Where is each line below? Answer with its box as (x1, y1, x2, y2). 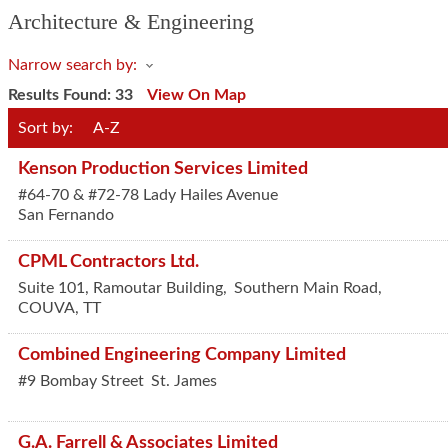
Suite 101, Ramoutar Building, (18, 280, 231, 296)
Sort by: (18, 120, 73, 136)
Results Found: (8, 87, 115, 103)
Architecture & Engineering (8, 9, 254, 34)
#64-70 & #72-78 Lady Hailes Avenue (18, 187, 278, 203)
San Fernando (18, 207, 114, 223)
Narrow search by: (8, 57, 137, 73)
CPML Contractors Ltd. (18, 253, 199, 270)
